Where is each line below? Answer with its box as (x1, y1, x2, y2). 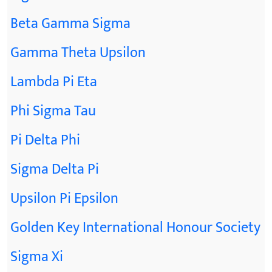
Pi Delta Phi (10, 128, 80, 152)
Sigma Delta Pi (10, 157, 99, 182)
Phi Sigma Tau (10, 99, 96, 123)
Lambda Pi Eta (10, 70, 97, 94)
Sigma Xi (10, 245, 63, 269)
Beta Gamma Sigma (10, 12, 131, 36)
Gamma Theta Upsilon (10, 41, 146, 65)
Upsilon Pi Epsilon (10, 186, 118, 211)
